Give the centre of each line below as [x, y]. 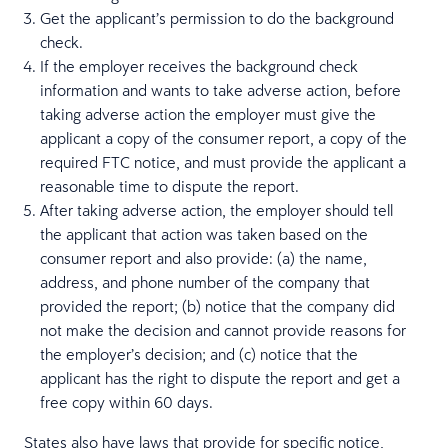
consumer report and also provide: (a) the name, [203, 258]
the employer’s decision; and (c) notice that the [199, 354]
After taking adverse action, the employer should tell [216, 210]
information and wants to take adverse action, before [220, 90]
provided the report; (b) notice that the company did [217, 306]
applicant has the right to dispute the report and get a [220, 378]
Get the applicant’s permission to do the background [217, 18]
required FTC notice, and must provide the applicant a [223, 162]
